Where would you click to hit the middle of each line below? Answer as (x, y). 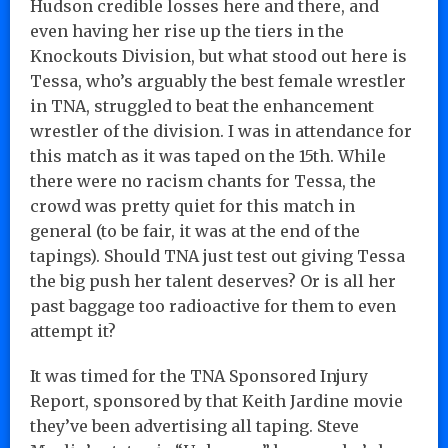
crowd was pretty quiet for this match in (192, 205)
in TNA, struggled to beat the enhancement (202, 105)
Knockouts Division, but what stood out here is (218, 55)
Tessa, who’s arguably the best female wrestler (218, 80)
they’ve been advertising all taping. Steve (194, 425)
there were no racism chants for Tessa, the (203, 180)
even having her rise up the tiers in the (187, 30)
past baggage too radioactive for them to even (213, 305)
